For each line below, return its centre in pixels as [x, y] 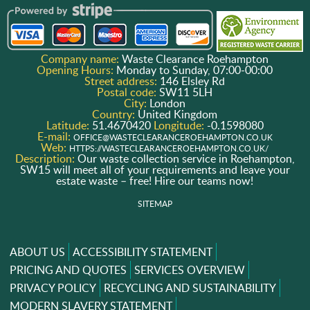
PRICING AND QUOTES [68, 270]
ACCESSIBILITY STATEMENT [142, 252]
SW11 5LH [186, 92]
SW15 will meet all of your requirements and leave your [155, 170]
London [168, 103]
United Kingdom [178, 115]
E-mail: [55, 137]
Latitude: [69, 126]
